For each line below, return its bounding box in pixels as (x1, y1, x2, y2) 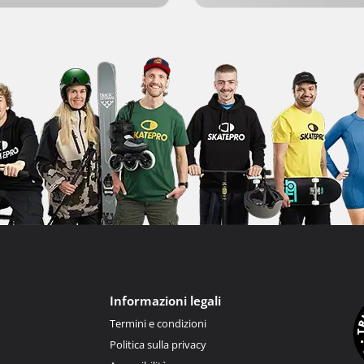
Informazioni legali (109, 292, 221, 309)
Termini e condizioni (109, 316, 206, 331)
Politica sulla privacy (109, 337, 206, 352)
